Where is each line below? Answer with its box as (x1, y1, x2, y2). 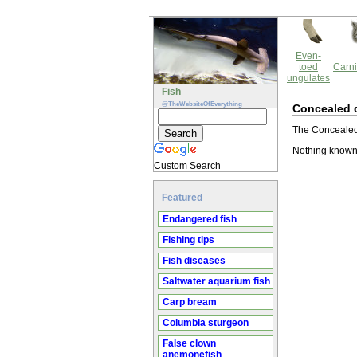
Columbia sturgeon (163, 317, 249, 328)
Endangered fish (163, 214, 237, 225)
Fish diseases (163, 255, 226, 266)
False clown (163, 338, 216, 349)
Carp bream (163, 296, 217, 308)
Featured (162, 192, 202, 203)
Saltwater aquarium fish (163, 276, 270, 287)
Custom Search (154, 160, 221, 171)
